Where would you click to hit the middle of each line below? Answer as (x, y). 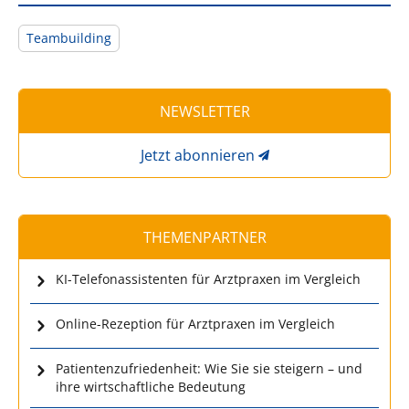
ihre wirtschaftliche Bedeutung (151, 386)
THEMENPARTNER (204, 237)
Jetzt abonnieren (197, 155)
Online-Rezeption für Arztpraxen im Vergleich (195, 323)
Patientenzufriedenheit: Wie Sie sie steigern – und (209, 368)
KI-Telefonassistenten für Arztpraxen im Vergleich (208, 278)
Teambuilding (69, 37)
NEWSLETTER (204, 111)
